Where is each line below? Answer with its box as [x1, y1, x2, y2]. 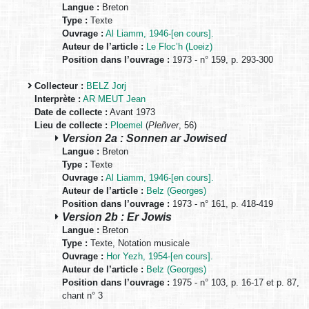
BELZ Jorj [86, 80, 126, 91]
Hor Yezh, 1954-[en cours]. [106, 250, 213, 261]
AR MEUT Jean [83, 93, 146, 104]
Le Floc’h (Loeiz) [146, 41, 212, 52]
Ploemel [110, 119, 143, 130]
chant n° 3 [62, 290, 103, 301]
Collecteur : [34, 80, 83, 91]
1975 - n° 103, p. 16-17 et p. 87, [170, 277, 299, 288]
